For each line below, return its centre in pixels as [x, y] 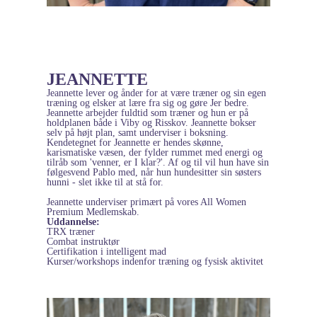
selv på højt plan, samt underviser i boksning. [138, 132]
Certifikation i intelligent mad [106, 251]
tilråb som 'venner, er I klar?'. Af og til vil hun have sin [158, 162]
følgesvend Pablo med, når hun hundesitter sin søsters [154, 172]
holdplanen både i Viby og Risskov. [119, 122]
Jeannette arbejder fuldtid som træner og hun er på [148, 113]
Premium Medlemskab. [93, 212]
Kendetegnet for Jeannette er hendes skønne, [135, 142]
